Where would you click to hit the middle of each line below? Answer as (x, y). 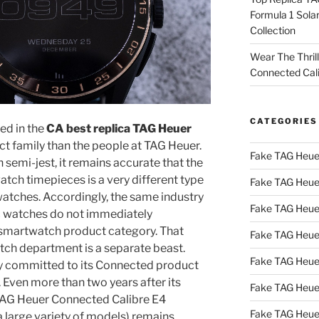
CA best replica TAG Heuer (119, 129)
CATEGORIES (283, 121)
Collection (272, 30)
